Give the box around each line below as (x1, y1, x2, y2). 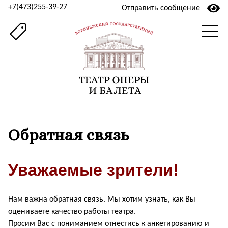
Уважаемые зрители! (8, 161, 179, 180)
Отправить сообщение (122, 4, 200, 12)
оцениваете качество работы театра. (8, 207, 136, 216)
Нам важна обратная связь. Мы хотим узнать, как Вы (8, 195, 195, 204)
